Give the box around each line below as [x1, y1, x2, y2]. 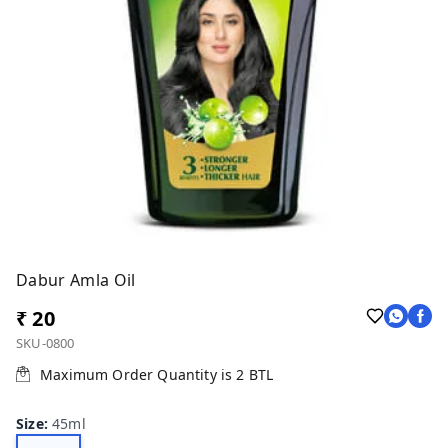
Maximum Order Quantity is [40, 364, 237, 384]
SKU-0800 [16, 333, 75, 352]
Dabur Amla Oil [16, 268, 136, 291]
